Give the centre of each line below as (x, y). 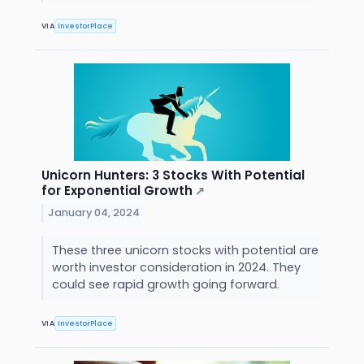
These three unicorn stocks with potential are (185, 251)
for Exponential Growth (117, 191)
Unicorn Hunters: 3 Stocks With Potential (173, 175)
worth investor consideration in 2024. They (176, 268)
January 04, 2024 (94, 213)
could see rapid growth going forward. (167, 285)
